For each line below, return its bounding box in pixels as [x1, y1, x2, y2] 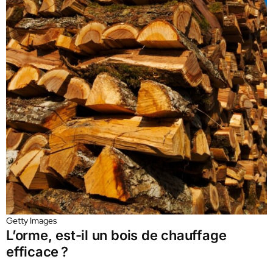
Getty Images [6, 215, 57, 227]
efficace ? [6, 244, 68, 260]
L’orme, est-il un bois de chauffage [6, 227, 227, 244]
